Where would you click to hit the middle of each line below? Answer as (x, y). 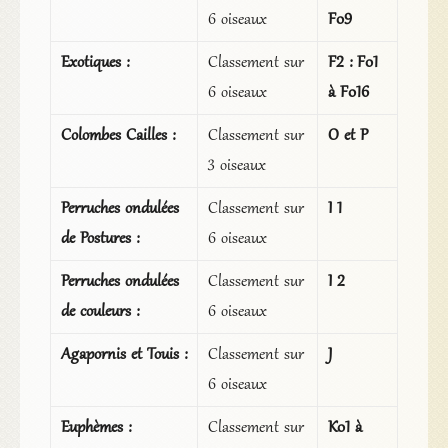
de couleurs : (99, 312)
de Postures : (99, 239)
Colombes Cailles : (117, 136)
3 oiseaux (236, 166)
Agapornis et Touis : (123, 355)
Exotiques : (94, 63)
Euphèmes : (95, 428)
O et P (347, 136)
